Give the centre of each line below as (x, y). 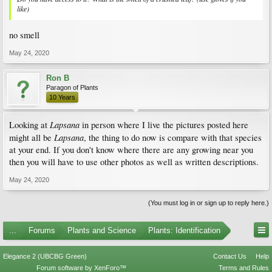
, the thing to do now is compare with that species (173, 137)
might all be (32, 137)
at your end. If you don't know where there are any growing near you (131, 149)
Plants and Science (102, 230)
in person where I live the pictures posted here (165, 124)
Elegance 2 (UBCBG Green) (45, 256)
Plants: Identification (184, 230)
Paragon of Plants (72, 87)
